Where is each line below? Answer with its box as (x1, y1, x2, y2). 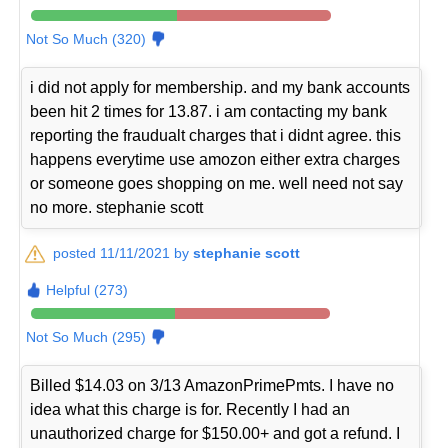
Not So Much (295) (26, 329, 147, 346)
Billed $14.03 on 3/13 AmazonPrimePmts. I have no (30, 377, 395, 395)
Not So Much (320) (26, 31, 147, 48)
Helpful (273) (46, 282, 129, 299)
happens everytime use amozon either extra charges (30, 151, 401, 169)
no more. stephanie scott (30, 199, 204, 217)
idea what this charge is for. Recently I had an (30, 401, 351, 419)
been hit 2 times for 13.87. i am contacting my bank (30, 103, 388, 121)
